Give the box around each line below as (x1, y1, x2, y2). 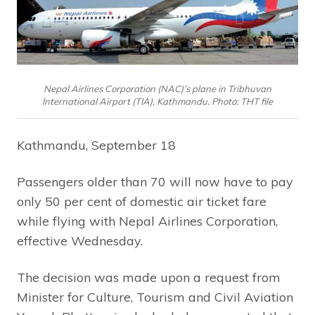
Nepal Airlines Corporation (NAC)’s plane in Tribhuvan (44, 83, 271, 95)
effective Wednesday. (17, 233, 143, 250)
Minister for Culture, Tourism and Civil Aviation (17, 289, 293, 306)
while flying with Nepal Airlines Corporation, (17, 213, 278, 230)
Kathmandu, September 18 (17, 137, 176, 154)
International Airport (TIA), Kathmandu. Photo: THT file (42, 96, 273, 108)
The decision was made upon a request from (17, 269, 281, 286)
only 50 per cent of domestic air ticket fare (17, 193, 266, 210)
